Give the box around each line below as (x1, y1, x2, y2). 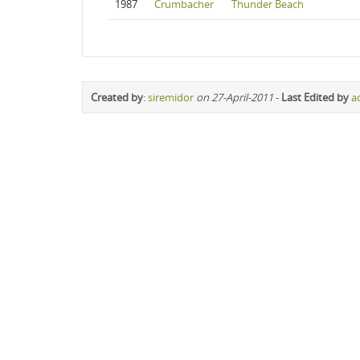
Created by (91, 90, 143, 104)
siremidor (148, 90, 194, 104)
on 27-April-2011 (196, 90, 273, 104)
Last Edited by (281, 90, 349, 104)
